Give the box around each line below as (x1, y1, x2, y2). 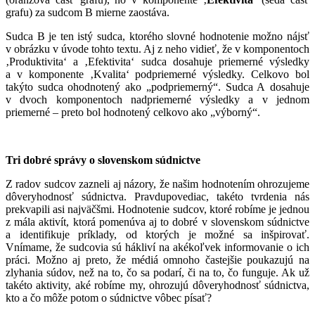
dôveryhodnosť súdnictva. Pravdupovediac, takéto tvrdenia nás (6, 190, 309, 202)
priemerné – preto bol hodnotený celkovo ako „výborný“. (6, 105, 260, 118)
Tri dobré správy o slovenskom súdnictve (6, 153, 200, 166)
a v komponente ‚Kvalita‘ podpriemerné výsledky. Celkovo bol (6, 67, 309, 80)
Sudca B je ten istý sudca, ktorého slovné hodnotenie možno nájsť (6, 30, 309, 42)
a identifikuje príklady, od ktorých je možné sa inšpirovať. (6, 228, 309, 240)
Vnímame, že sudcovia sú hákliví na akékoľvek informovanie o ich (6, 240, 309, 253)
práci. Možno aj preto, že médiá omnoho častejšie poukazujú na (6, 253, 309, 266)
